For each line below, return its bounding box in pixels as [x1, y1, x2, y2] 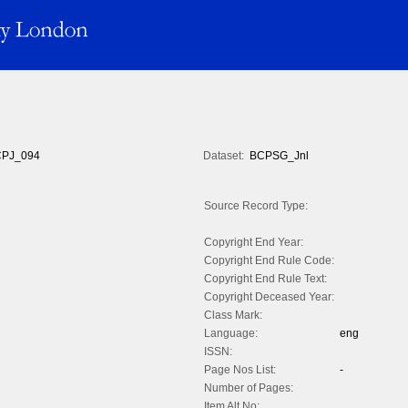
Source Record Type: [204, 199, 308, 213]
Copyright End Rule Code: [204, 254, 334, 268]
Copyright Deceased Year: [204, 291, 334, 304]
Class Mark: [204, 309, 262, 322]
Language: [204, 327, 258, 341]
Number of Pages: [204, 382, 293, 395]
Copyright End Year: [204, 236, 303, 250]
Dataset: [203, 149, 244, 163]
